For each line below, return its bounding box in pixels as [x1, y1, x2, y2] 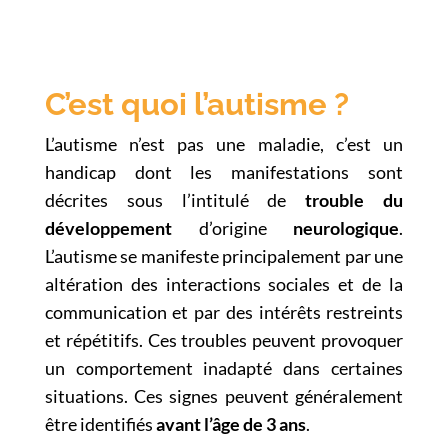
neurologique [293, 217, 400, 239]
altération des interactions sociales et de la [44, 273, 404, 295]
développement [44, 217, 172, 239]
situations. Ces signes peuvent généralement [44, 385, 404, 407]
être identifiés [44, 413, 156, 435]
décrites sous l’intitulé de [44, 189, 306, 211]
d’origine [198, 217, 294, 239]
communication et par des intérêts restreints [44, 301, 404, 323]
